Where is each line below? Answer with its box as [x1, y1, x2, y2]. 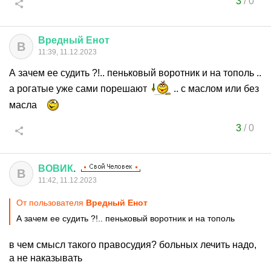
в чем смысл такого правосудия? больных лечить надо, [9, 240, 256, 250]
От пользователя [16, 198, 86, 207]
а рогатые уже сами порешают [9, 83, 149, 94]
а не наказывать [9, 253, 82, 263]
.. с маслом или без [171, 83, 259, 94]
